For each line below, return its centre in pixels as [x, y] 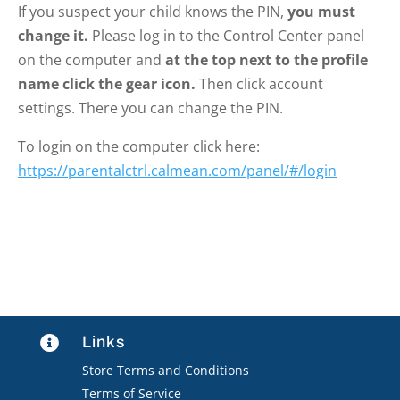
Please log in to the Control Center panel [226, 36]
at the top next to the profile [267, 60]
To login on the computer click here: [139, 146]
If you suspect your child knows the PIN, [153, 12]
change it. [53, 36]
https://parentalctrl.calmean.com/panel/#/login [177, 171]
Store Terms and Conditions [165, 370]
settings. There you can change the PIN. [150, 108]
